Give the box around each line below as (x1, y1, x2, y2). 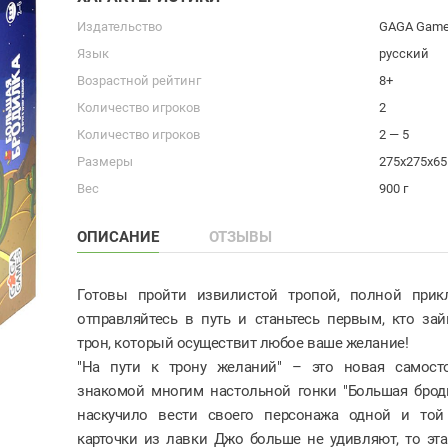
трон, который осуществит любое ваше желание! (77, 333, 409, 352)
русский (379, 45, 429, 61)
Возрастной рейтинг (77, 72, 201, 88)
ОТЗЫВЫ (209, 227, 272, 246)
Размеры (77, 153, 133, 169)
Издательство (77, 18, 162, 34)
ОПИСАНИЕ (77, 227, 159, 246)
